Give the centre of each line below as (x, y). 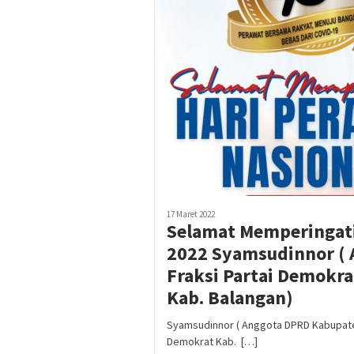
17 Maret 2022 (191, 215)
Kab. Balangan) (230, 298)
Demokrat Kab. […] (212, 342)
